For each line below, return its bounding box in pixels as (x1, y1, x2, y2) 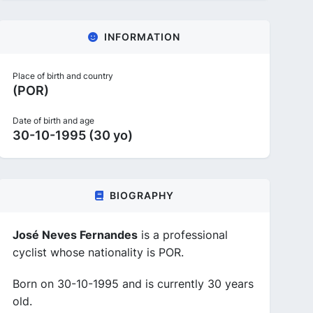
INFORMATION (104, 31, 180, 43)
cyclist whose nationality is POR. (13, 245, 184, 259)
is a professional (138, 228, 228, 242)
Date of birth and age (13, 115, 94, 126)
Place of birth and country (13, 71, 113, 81)
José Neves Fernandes (13, 228, 138, 242)
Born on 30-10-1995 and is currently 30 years (13, 277, 254, 291)
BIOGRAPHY (109, 189, 174, 201)
